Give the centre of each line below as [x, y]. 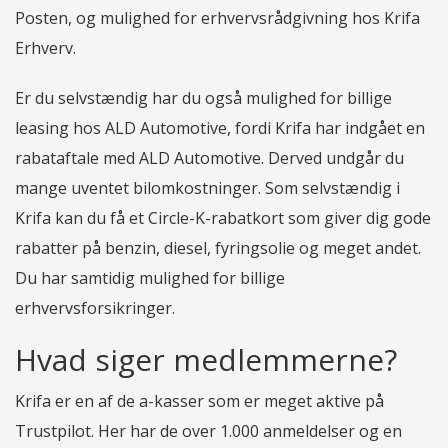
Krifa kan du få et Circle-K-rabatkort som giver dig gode [223, 217]
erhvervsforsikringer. [95, 307]
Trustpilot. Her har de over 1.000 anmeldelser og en [208, 430]
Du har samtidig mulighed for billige [150, 277]
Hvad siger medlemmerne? [206, 359]
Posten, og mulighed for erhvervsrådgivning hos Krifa [217, 17]
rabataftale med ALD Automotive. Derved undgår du [209, 157]
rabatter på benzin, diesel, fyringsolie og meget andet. [218, 247]
